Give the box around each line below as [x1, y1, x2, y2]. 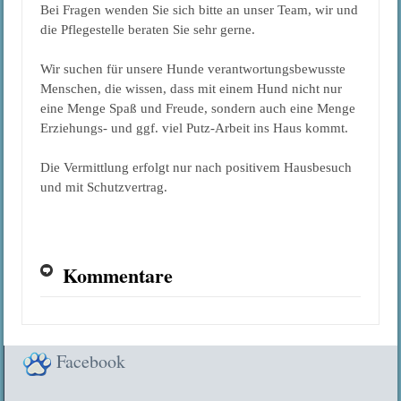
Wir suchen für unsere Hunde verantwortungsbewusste [40, 61, 346, 76]
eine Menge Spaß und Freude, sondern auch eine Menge [40, 100, 356, 115]
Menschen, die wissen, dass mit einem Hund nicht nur [40, 81, 343, 96]
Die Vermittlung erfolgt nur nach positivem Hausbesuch [40, 159, 353, 175]
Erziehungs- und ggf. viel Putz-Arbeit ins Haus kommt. [40, 120, 353, 135]
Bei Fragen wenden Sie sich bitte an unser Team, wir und [40, 2, 359, 17]
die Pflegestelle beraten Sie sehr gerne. [40, 21, 256, 37]
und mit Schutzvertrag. [40, 179, 168, 194]
